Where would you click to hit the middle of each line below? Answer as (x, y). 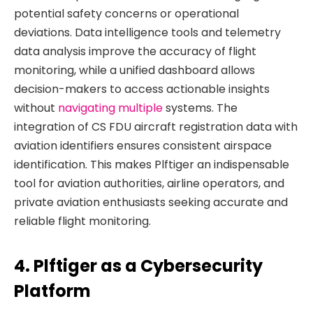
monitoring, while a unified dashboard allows (134, 71)
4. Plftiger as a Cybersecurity (138, 265)
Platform (52, 291)
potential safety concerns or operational (126, 14)
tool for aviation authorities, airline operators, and (149, 184)
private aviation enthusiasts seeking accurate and (151, 203)
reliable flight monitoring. (82, 221)
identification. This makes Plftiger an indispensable (152, 165)
